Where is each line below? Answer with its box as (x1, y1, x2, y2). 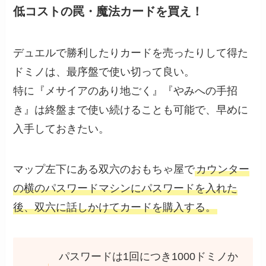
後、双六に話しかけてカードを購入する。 (13, 201, 217, 213)
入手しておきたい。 (13, 122, 110, 135)
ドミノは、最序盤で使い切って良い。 (13, 65, 195, 78)
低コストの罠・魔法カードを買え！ (13, 5, 204, 18)
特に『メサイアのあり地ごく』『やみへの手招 (13, 84, 238, 97)
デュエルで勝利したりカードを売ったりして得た (13, 46, 249, 59)
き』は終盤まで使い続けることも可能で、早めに (13, 103, 249, 116)
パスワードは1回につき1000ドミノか (58, 251, 238, 263)
